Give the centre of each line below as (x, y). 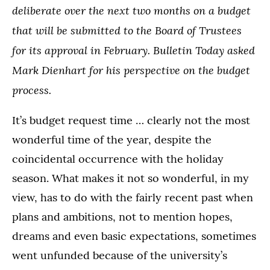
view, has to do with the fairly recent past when (133, 197)
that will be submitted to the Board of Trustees (127, 30)
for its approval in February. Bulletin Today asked (133, 50)
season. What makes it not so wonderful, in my (130, 178)
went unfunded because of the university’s (120, 255)
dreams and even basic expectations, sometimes (134, 236)
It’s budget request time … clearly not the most (131, 120)
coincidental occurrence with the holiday (118, 159)
